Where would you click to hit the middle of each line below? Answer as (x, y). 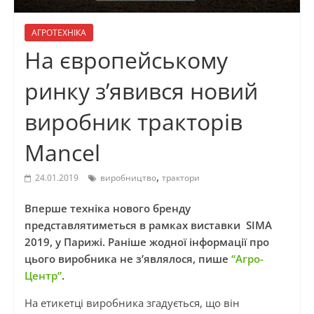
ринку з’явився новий (141, 91)
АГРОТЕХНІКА (59, 33)
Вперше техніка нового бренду (107, 209)
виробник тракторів (133, 122)
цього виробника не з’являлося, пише (128, 259)
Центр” (43, 276)
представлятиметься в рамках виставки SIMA (148, 225)
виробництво (128, 178)
